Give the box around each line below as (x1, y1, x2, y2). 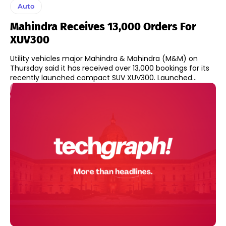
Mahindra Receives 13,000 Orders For (10, 19, 196, 33)
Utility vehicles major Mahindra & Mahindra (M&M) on (10, 53, 198, 64)
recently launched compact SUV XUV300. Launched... (10, 72, 197, 83)
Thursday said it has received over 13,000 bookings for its (10, 63, 209, 73)
